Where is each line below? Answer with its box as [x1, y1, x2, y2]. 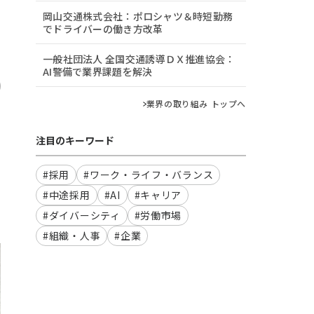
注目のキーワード [36, 133, 114, 147]
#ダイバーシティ [43, 208, 121, 222]
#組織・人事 [43, 228, 101, 243]
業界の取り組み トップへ [146, 97, 246, 109]
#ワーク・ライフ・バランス [83, 168, 214, 182]
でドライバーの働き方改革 [43, 22, 163, 36]
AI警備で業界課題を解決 [43, 64, 153, 78]
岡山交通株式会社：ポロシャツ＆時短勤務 [43, 9, 233, 23]
